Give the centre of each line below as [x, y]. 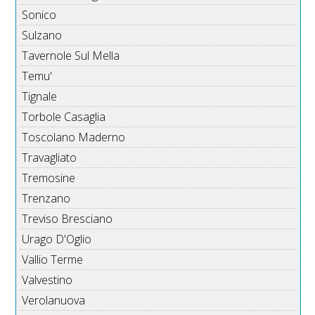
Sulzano [42, 36]
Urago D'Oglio [57, 239]
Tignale [40, 97]
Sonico [39, 15]
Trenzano [46, 199]
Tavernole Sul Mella [71, 56]
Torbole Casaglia [64, 117]
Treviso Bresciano [67, 219]
